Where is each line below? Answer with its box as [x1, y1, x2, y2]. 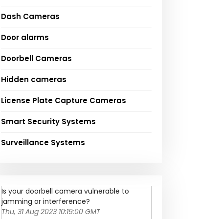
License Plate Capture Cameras [1, 95, 126, 106]
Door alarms [1, 32, 49, 43]
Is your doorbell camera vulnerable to [1, 186, 129, 197]
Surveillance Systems [1, 137, 85, 148]
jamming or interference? [1, 197, 90, 207]
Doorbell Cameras [1, 53, 72, 64]
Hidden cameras [1, 74, 66, 85]
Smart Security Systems [1, 116, 96, 127]
